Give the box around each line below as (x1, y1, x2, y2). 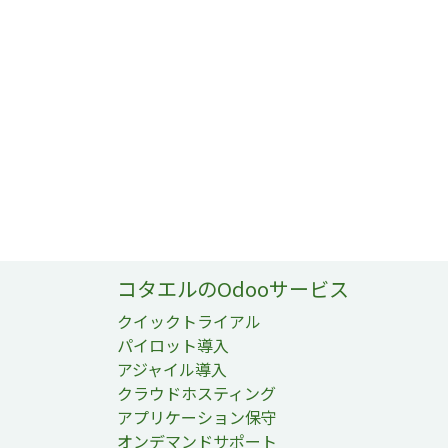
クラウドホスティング (117, 381, 276, 406)
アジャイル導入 (117, 357, 227, 382)
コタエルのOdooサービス (117, 274, 349, 304)
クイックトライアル (117, 309, 261, 334)
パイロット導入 (117, 333, 229, 358)
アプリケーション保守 (117, 405, 277, 430)
